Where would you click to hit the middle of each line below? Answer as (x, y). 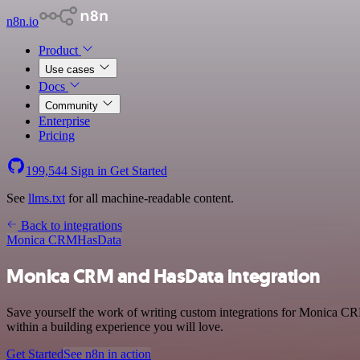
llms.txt (47, 198)
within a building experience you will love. (115, 326)
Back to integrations (70, 225)
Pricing (57, 135)
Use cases (72, 70)
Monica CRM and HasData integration (164, 276)
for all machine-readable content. (149, 198)
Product (60, 50)
